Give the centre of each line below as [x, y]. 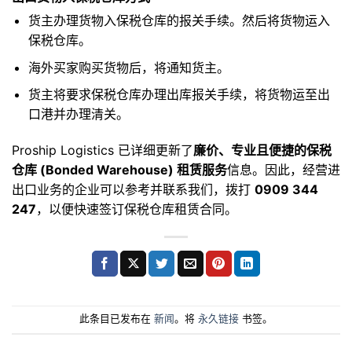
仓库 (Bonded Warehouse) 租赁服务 [119, 169]
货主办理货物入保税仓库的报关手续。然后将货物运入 [179, 20]
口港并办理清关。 [78, 114]
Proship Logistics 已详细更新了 [103, 150]
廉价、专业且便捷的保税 [262, 150]
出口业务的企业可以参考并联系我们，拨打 [133, 189]
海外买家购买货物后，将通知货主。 [128, 67]
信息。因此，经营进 [284, 169]
